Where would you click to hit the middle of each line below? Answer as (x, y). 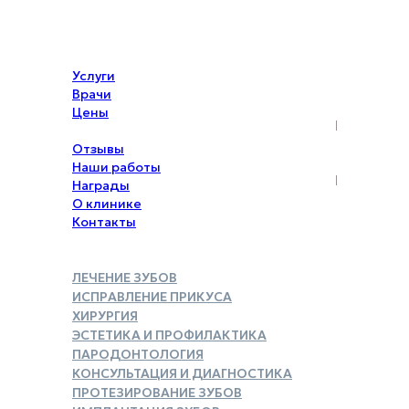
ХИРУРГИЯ (105, 315)
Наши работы (116, 167)
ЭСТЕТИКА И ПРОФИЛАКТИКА (169, 335)
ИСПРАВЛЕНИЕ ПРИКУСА (152, 296)
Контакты (104, 221)
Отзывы (98, 148)
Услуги (94, 75)
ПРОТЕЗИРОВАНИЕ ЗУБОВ (157, 392)
